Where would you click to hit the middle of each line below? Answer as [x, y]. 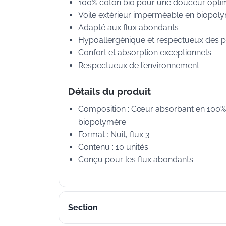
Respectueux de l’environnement [139, 66]
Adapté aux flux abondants [128, 28]
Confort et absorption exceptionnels [145, 53]
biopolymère [102, 122]
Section [83, 207]
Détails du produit [109, 92]
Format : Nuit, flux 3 [114, 135]
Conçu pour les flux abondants [136, 160]
